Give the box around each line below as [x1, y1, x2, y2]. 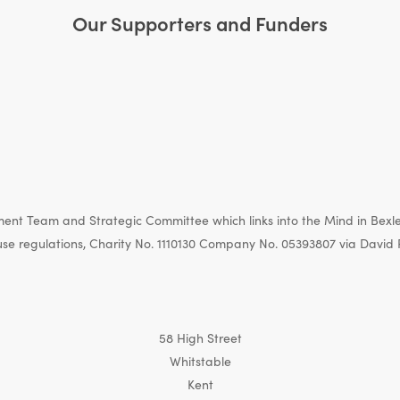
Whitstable [169, 352, 231, 371]
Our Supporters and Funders [72, 9, 328, 37]
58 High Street [158, 329, 242, 347]
